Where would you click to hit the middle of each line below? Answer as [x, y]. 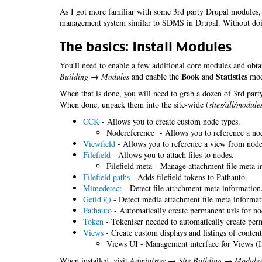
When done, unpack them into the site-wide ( [134, 104]
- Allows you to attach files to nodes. [172, 155]
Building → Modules [94, 76]
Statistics [232, 76]
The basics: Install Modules [146, 47]
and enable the [155, 76]
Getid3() [97, 199]
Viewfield [99, 144]
